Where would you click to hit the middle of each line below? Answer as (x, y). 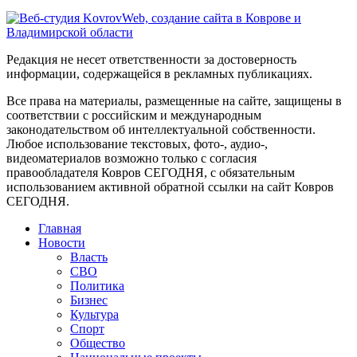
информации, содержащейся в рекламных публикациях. (159, 73)
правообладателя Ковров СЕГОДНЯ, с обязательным (151, 172)
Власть (89, 257)
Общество (98, 343)
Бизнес (89, 300)
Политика (97, 285)
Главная (60, 228)
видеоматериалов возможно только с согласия (131, 158)
